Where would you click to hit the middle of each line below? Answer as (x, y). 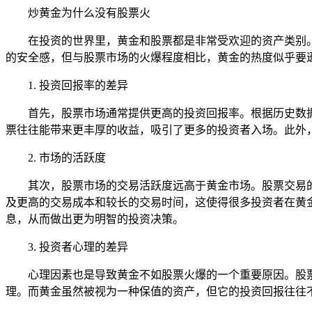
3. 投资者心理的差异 (78, 247)
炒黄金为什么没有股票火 (89, 13)
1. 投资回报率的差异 (78, 85)
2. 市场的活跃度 (67, 157)
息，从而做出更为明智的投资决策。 (95, 219)
